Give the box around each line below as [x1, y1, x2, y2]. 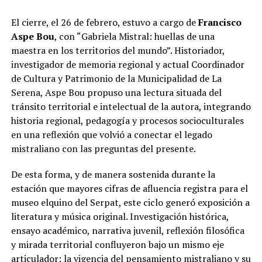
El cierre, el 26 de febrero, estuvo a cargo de [11, 15, 198, 29]
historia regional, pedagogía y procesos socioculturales [11, 113, 244, 127]
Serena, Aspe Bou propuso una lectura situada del [11, 85, 222, 99]
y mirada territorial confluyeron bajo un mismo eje [11, 237, 224, 251]
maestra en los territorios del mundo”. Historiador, [11, 43, 225, 57]
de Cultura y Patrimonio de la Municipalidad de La [11, 71, 222, 85]
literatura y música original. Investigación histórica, [11, 209, 229, 223]
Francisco [198, 15, 242, 29]
